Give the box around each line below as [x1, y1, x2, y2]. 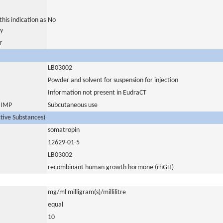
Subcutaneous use [48, 102, 98, 109]
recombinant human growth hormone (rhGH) [48, 164, 174, 171]
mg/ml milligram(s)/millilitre [48, 189, 126, 196]
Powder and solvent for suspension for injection [48, 77, 178, 84]
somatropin [48, 126, 80, 134]
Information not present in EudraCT [48, 89, 146, 97]
